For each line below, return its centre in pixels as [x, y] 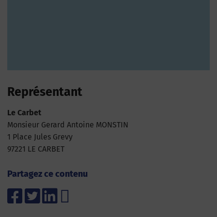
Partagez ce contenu [47, 174]
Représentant [45, 92]
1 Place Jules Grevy [40, 137]
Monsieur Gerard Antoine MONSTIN [68, 125]
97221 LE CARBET [36, 149]
